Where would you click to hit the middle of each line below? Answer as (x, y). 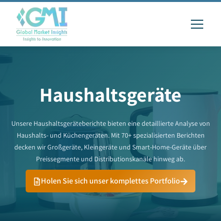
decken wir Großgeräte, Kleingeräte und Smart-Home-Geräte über (110, 147)
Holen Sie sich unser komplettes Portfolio (110, 181)
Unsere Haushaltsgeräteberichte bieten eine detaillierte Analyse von (110, 123)
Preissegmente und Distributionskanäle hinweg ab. (110, 159)
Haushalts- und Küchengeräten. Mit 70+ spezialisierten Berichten (110, 135)
